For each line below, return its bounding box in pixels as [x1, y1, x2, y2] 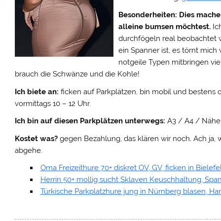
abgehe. [15, 146, 43, 155]
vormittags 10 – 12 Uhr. [15, 99, 91, 108]
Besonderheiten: [118, 10, 178, 20]
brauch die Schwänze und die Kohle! [15, 70, 140, 79]
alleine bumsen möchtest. [118, 22, 211, 32]
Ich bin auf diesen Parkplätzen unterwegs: [15, 116, 166, 126]
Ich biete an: [15, 87, 59, 96]
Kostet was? [15, 134, 58, 143]
